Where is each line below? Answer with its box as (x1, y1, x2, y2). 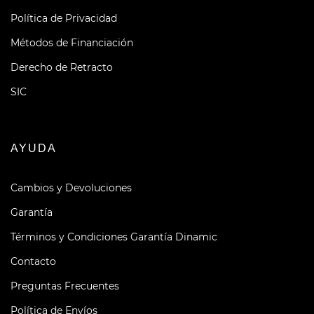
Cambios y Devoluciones (11, 182, 132, 195)
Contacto (11, 255, 56, 268)
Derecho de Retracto (11, 61, 113, 74)
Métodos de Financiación (11, 36, 133, 50)
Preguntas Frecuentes (11, 280, 119, 293)
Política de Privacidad (11, 12, 117, 25)
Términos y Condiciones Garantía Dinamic (11, 231, 217, 244)
